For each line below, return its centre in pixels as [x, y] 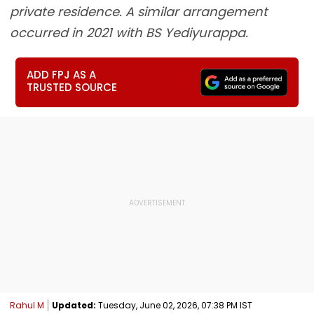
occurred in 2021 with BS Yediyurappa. [129, 33]
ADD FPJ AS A [62, 75]
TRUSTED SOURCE [72, 87]
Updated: [74, 305]
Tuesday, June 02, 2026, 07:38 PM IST [174, 305]
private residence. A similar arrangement [139, 12]
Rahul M [27, 305]
